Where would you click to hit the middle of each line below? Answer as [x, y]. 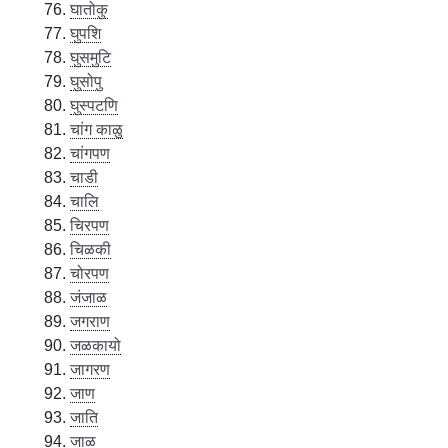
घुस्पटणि [94, 105]
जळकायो [96, 345]
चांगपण [90, 153]
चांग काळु [97, 129]
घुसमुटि [91, 57]
